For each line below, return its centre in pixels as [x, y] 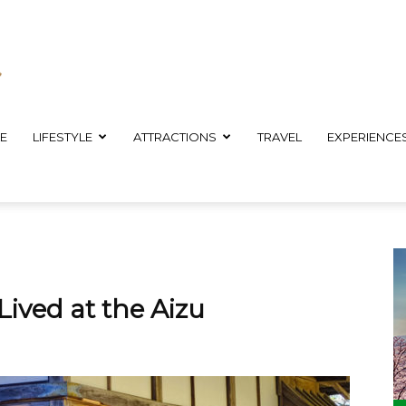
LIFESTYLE [63, 137]
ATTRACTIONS [175, 137]
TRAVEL [280, 137]
